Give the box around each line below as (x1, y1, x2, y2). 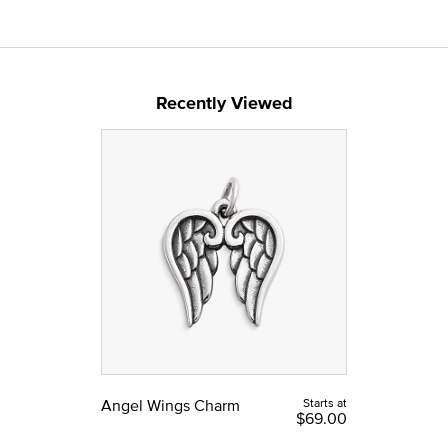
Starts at (303, 393, 347, 411)
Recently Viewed (155, 89, 293, 116)
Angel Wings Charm (101, 393, 240, 416)
